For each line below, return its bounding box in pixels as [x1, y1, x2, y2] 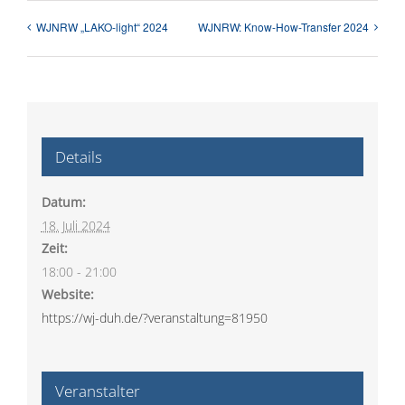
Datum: [41, 193, 86, 212]
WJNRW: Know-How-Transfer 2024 [198, 19, 369, 35]
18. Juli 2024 [41, 217, 110, 235]
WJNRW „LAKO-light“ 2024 [36, 19, 168, 35]
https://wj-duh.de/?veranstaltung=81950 [41, 309, 268, 327]
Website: [41, 286, 94, 304]
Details [54, 146, 102, 168]
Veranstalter [54, 381, 140, 402]
